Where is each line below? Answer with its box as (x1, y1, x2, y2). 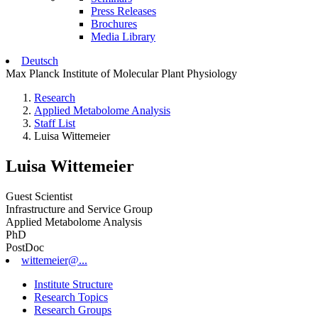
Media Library (91, 31, 155, 43)
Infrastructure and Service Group (6, 202, 153, 215)
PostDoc (6, 241, 44, 253)
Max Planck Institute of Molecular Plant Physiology (6, 67, 237, 79)
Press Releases (91, 5, 156, 17)
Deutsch (21, 55, 58, 67)
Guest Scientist (6, 190, 72, 202)
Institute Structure (34, 278, 113, 290)
